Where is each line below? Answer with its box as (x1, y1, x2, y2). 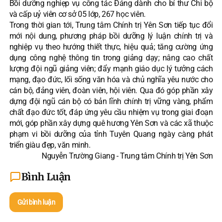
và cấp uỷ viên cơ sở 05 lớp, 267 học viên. (9, 9, 146, 19)
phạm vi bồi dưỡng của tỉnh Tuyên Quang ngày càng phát (9, 129, 213, 139)
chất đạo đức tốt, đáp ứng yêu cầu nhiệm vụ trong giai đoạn (9, 108, 213, 117)
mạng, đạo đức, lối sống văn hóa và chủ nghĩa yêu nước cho (9, 75, 213, 85)
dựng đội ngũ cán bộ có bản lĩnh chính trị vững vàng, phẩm (9, 97, 213, 107)
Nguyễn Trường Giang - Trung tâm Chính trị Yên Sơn (41, 151, 213, 161)
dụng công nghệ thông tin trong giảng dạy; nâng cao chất (9, 53, 213, 63)
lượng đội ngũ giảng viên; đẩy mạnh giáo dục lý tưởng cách (9, 64, 213, 74)
